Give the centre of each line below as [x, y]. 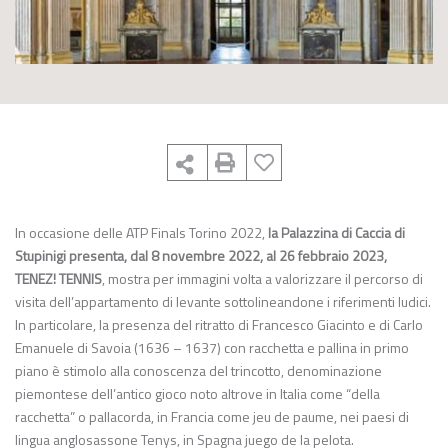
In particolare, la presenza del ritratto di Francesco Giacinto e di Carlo [219, 324]
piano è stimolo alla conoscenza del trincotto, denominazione [198, 370]
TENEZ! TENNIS [58, 278]
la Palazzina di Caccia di [336, 232]
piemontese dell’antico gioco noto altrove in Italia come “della [197, 393]
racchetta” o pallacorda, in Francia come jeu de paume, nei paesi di [212, 416]
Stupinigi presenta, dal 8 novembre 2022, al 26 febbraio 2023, [202, 255]
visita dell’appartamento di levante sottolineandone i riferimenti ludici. [223, 301]
